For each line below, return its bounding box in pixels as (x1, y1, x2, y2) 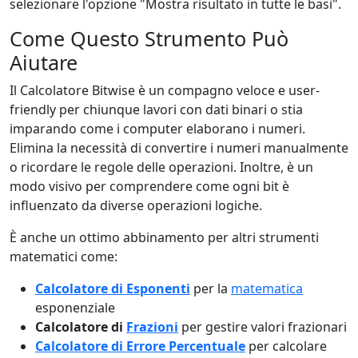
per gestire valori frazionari (178, 318, 347, 336)
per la (190, 280, 231, 297)
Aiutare (10, 49, 78, 76)
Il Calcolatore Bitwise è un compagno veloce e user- (10, 82, 320, 99)
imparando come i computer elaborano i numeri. (10, 120, 305, 137)
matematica (231, 280, 303, 297)
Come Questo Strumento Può (10, 25, 288, 52)
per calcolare (245, 337, 327, 355)
